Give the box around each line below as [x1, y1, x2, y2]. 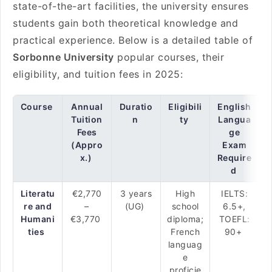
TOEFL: [219, 214, 250, 224]
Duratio [119, 101, 153, 112]
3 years [120, 188, 152, 199]
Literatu [20, 188, 55, 199]
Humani [21, 214, 55, 224]
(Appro [71, 140, 103, 150]
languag [168, 239, 203, 250]
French [171, 226, 200, 237]
